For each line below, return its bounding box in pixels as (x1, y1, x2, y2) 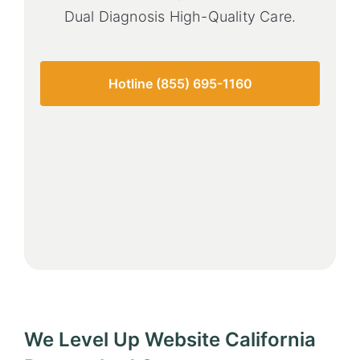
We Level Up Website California (24, 328, 316, 351)
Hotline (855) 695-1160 (108, 76, 252, 92)
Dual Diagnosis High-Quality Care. (63, 8, 297, 25)
